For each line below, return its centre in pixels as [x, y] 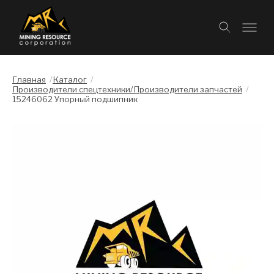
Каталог [70, 80]
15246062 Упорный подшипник [75, 99]
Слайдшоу [36, 129]
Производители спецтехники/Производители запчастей [127, 89]
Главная [29, 80]
